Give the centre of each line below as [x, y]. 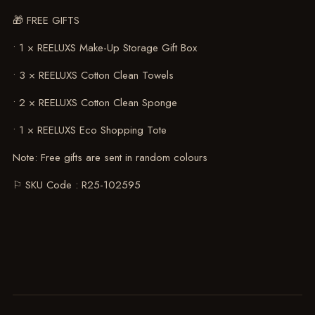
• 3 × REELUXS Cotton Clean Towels [93, 75]
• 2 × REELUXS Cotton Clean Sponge [95, 102]
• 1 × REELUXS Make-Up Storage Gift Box [104, 47]
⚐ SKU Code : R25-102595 [76, 185]
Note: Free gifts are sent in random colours [110, 157]
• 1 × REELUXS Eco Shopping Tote [89, 130]
